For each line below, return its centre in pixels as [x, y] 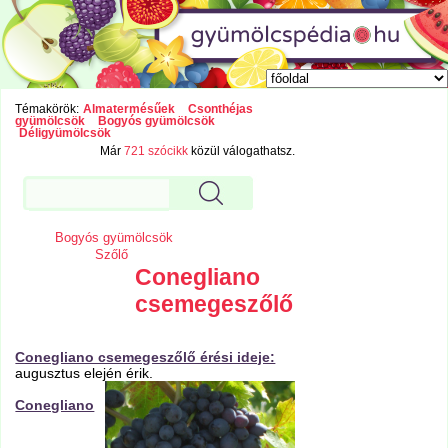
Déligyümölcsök [64, 133]
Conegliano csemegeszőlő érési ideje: [145, 357]
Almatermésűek [128, 109]
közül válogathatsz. [242, 151]
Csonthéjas [220, 109]
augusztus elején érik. [84, 373]
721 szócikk [156, 151]
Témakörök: [47, 109]
